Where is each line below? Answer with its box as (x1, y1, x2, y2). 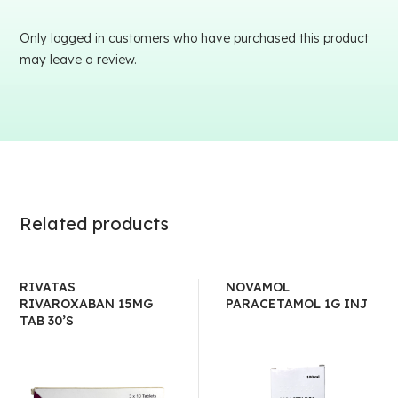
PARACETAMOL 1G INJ (226, 296, 368, 312)
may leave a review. (20, 52, 138, 68)
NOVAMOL (226, 279, 290, 295)
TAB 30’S (20, 313, 75, 329)
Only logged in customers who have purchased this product (20, 30, 370, 46)
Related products (20, 212, 170, 235)
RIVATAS (20, 279, 76, 295)
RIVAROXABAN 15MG (20, 296, 154, 312)
